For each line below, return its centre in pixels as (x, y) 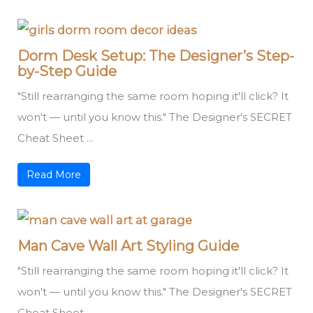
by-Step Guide (67, 72)
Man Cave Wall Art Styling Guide (129, 246)
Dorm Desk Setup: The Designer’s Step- (156, 56)
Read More (54, 175)
